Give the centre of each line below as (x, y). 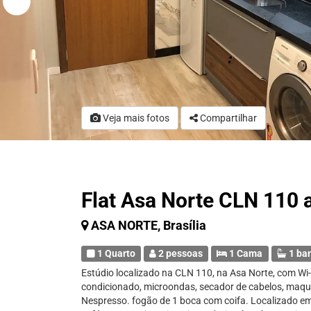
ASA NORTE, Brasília (149, 225)
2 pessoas (180, 253)
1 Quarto (116, 253)
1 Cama (245, 253)
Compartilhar (228, 118)
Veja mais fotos (135, 118)
